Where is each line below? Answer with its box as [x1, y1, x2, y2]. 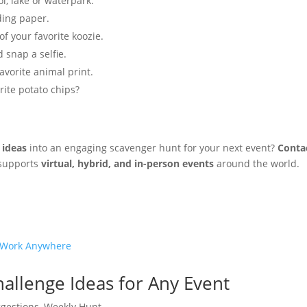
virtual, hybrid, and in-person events [41, 157, 214, 170]
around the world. [214, 157, 300, 170]
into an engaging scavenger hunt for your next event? [27, 141, 278, 154]
